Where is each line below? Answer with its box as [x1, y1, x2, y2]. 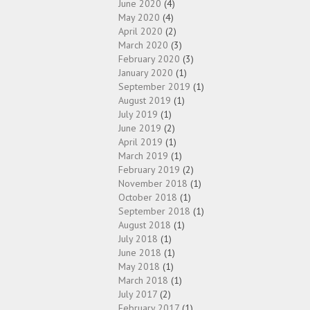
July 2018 [118, 232, 158, 245]
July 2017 [118, 288, 157, 300]
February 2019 [118, 163, 180, 176]
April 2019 [118, 136, 163, 148]
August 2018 [118, 219, 171, 231]
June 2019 [118, 122, 161, 134]
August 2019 [118, 94, 171, 107]
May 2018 [118, 260, 160, 273]
